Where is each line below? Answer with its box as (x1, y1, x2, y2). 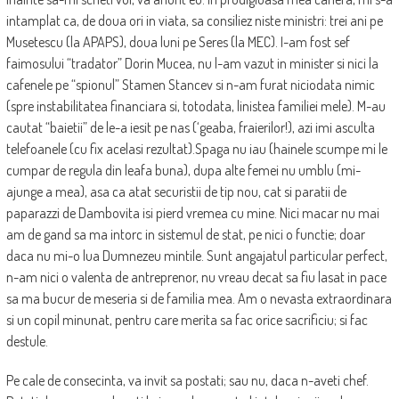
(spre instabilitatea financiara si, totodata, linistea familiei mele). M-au (5, 97, 386, 116)
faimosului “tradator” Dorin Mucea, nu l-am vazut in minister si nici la (5, 54, 379, 73)
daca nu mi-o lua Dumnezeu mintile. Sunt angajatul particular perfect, (5, 247, 387, 265)
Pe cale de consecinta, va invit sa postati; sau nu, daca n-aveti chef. (5, 371, 369, 390)
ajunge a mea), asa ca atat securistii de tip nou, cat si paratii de (5, 183, 346, 201)
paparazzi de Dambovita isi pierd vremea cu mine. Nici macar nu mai (5, 204, 379, 223)
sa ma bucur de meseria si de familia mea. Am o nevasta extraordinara (5, 289, 392, 308)
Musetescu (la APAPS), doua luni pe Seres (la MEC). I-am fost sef (5, 33, 350, 52)
